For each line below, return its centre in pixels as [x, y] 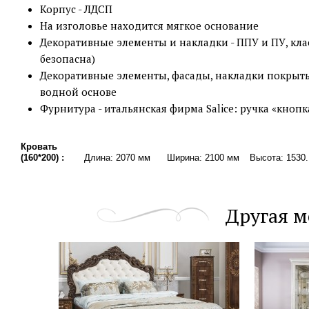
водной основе [78, 92]
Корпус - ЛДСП [76, 9]
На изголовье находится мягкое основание [149, 26]
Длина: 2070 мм [117, 158]
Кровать [39, 147]
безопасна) [68, 59]
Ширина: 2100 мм [203, 158]
